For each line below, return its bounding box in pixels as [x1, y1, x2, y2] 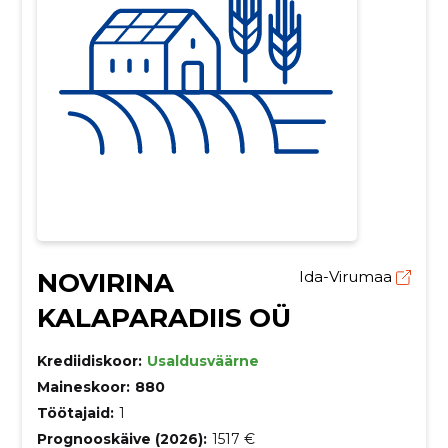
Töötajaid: [36, 404, 114, 423]
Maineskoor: [36, 378, 130, 397]
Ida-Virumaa [299, 267, 397, 287]
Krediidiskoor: [36, 352, 142, 371]
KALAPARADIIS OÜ [36, 302, 291, 335]
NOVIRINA [36, 267, 174, 300]
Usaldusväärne [146, 352, 259, 371]
